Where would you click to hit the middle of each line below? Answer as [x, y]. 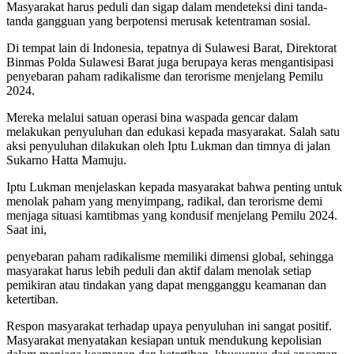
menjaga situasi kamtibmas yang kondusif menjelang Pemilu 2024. [172, 215]
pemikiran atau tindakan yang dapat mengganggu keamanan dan [166, 284]
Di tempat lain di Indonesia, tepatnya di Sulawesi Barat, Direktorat [171, 47]
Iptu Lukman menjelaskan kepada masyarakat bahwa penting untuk [174, 186]
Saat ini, [26, 229]
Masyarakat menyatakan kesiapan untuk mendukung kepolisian [164, 340]
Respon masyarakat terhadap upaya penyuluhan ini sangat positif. [169, 326]
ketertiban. [32, 299]
